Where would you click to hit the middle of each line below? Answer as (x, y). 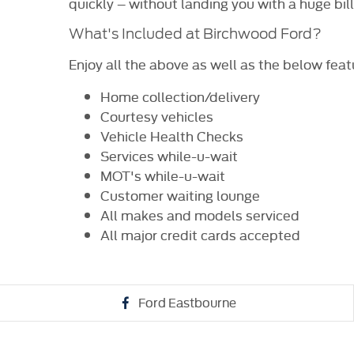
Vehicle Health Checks (172, 135)
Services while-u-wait (169, 155)
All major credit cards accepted (200, 234)
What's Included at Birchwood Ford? (195, 33)
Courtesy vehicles (157, 115)
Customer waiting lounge (180, 194)
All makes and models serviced (200, 214)
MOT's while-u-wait (163, 175)
